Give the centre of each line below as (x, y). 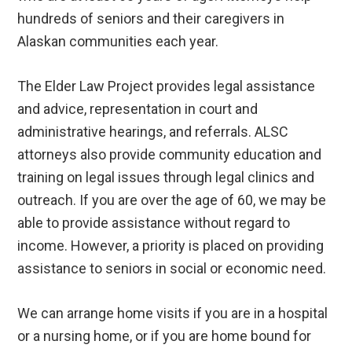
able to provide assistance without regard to (154, 223)
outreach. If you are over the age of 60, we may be (172, 200)
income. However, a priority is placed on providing (171, 246)
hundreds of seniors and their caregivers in (151, 19)
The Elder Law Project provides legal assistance (167, 86)
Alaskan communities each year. (118, 42)
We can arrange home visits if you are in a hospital (173, 313)
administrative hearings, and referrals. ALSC (153, 132)
